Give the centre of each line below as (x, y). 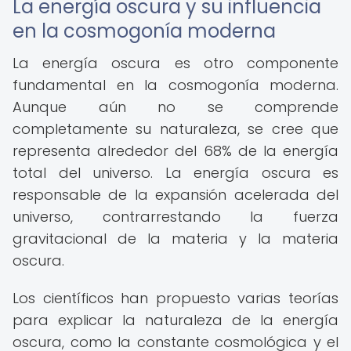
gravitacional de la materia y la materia (175, 239)
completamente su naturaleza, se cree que (175, 129)
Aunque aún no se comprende (175, 107)
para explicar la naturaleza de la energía (175, 320)
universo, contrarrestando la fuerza (175, 217)
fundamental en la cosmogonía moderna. (175, 85)
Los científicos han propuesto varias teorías (175, 298)
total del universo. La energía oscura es (175, 173)
